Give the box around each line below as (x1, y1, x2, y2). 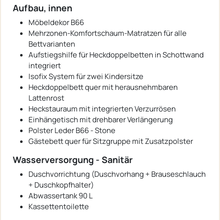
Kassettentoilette (28, 201, 89, 212)
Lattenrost (28, 93, 64, 104)
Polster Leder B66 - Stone (28, 125, 115, 136)
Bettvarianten (28, 39, 75, 50)
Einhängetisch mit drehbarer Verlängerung (28, 114, 173, 125)
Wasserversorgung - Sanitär (13, 154, 133, 166)
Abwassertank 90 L (28, 191, 93, 201)
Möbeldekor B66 (28, 17, 84, 28)
